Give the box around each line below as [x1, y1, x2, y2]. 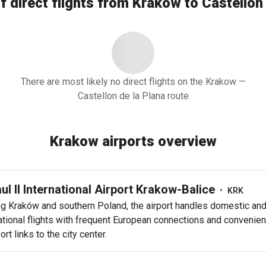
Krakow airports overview [49, 133, 217, 150]
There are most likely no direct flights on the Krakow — [20, 76, 246, 87]
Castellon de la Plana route [77, 90, 189, 102]
